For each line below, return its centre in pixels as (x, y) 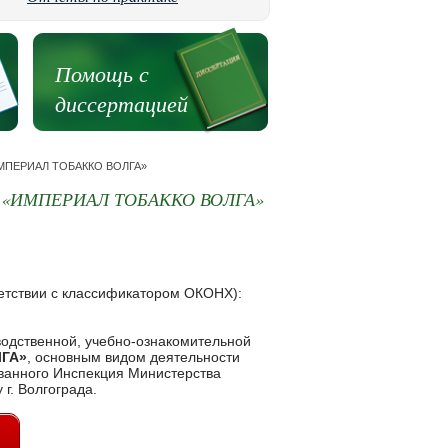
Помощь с (101, 73)
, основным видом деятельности (133, 357)
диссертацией (121, 103)
